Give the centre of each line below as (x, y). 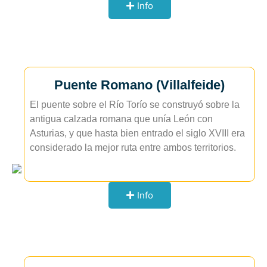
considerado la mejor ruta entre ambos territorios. (133, 148)
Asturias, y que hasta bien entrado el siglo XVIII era (137, 133)
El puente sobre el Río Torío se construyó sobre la (135, 105)
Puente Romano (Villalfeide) (139, 85)
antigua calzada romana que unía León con (121, 119)
